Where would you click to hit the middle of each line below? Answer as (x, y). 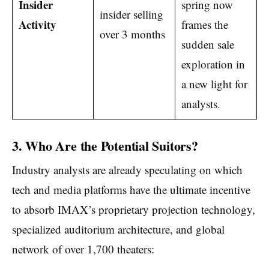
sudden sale (207, 44)
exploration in (213, 64)
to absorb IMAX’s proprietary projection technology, (134, 209)
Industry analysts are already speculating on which (127, 169)
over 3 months (132, 34)
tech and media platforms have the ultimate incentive (131, 189)
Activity (37, 25)
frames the (204, 25)
